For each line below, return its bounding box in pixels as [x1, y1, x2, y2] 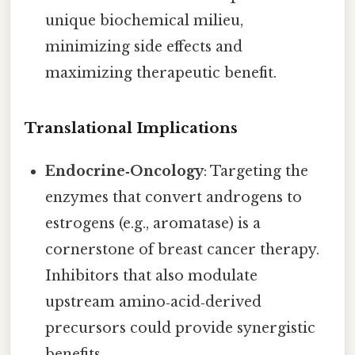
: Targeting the [204, 162, 309, 181]
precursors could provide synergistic [45, 319, 316, 338]
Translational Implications [25, 119, 238, 138]
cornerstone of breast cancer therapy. [45, 241, 320, 259]
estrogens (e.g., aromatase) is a [45, 215, 261, 233]
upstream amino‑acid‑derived [45, 293, 262, 311]
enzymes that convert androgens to [45, 189, 303, 207]
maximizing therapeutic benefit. [45, 63, 277, 82]
